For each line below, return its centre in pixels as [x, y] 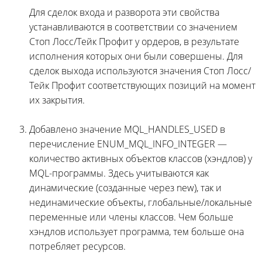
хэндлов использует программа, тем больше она [137, 231]
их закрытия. [57, 100]
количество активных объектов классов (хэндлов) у [141, 158]
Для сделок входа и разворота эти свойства [124, 12]
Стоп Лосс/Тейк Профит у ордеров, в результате [134, 41]
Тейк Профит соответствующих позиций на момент [142, 85]
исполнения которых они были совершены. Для [136, 56]
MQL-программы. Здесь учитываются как [119, 173]
